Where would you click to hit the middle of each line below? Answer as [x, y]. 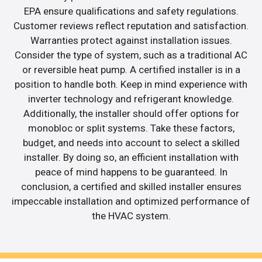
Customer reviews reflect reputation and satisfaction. [131, 25]
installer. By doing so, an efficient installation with [131, 157]
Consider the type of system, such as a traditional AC [131, 55]
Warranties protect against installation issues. [131, 40]
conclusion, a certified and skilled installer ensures [131, 186]
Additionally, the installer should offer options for [131, 113]
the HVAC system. [131, 216]
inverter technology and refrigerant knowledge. [131, 99]
